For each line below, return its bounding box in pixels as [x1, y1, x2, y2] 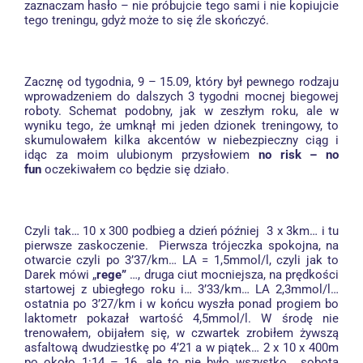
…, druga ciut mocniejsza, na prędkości [130, 267, 339, 282]
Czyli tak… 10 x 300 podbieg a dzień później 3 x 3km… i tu [24, 224, 339, 238]
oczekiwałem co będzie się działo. [45, 162, 229, 177]
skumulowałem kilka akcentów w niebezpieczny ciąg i [24, 133, 339, 147]
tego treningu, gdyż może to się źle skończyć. [24, 13, 269, 28]
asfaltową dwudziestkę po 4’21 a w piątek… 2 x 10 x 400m [24, 340, 339, 355]
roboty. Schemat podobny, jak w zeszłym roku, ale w [24, 104, 339, 118]
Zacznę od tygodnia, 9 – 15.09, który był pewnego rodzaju [24, 75, 339, 89]
